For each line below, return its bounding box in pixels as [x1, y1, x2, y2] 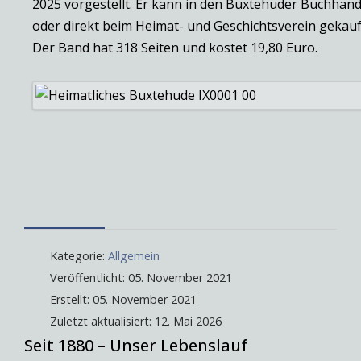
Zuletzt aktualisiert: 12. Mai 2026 [50, 313, 222, 330]
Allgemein [108, 248, 160, 264]
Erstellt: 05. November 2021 [50, 292, 197, 308]
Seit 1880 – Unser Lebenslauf [24, 334, 247, 357]
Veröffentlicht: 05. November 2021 [50, 270, 232, 286]
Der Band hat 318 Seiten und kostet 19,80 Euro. [32, 38, 317, 56]
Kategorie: [47, 248, 108, 264]
